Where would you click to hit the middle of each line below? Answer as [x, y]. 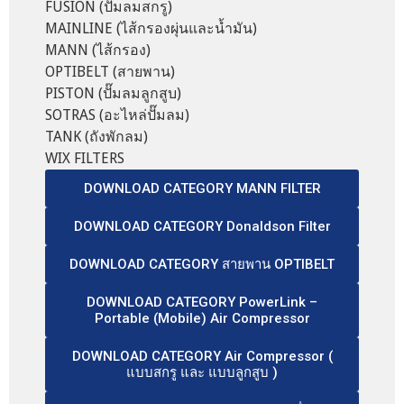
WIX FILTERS [85, 158]
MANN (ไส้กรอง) [98, 50]
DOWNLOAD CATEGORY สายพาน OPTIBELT [202, 264]
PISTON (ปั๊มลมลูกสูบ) [113, 93]
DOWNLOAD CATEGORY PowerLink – [202, 302]
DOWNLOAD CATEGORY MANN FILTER [202, 188]
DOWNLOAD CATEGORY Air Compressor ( [202, 356]
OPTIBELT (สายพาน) [110, 71]
